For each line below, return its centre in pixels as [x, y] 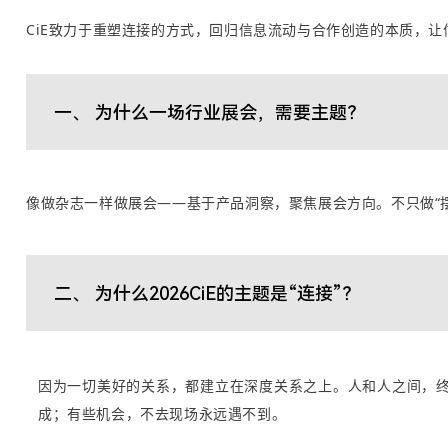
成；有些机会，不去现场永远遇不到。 [162, 413]
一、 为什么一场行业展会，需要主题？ [209, 112]
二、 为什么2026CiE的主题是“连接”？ [207, 293]
